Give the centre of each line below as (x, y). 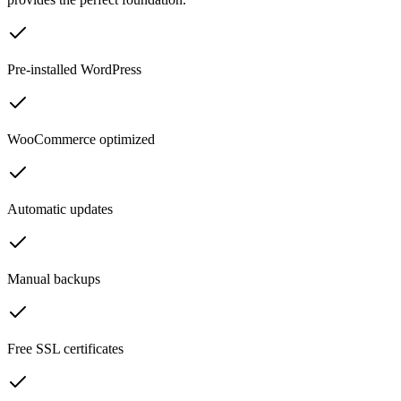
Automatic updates (60, 209)
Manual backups (54, 278)
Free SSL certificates (65, 348)
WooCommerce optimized (81, 139)
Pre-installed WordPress (74, 69)
